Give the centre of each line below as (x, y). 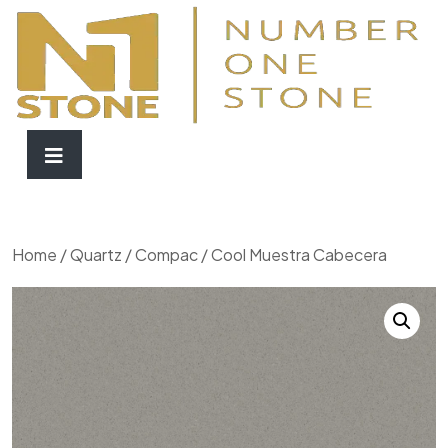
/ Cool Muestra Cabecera (292, 254)
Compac (166, 254)
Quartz (96, 254)
